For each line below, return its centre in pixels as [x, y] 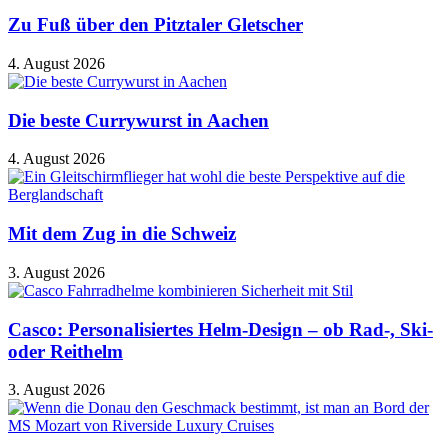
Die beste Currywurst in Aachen [138, 120]
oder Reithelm [65, 351]
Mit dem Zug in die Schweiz [122, 234]
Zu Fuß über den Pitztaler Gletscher [155, 25]
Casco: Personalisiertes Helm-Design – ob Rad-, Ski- [220, 329]
